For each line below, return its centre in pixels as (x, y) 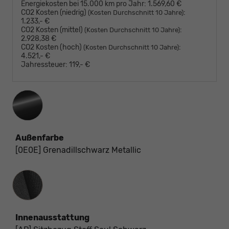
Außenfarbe (40, 138)
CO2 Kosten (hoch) (52, 48)
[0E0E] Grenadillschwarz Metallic (78, 150)
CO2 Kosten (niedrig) (54, 13)
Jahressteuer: (44, 65)
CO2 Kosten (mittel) (53, 30)
